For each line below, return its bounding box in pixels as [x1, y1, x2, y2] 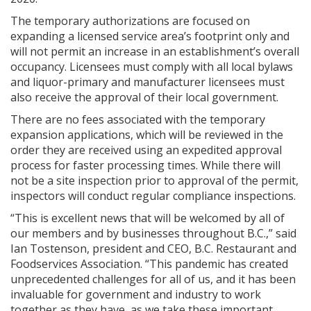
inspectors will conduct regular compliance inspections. [10, 187, 296, 203]
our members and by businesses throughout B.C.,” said [10, 225, 296, 241]
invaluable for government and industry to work [10, 286, 261, 302]
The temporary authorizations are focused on [10, 12, 250, 28]
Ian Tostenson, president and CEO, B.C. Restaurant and [10, 240, 296, 256]
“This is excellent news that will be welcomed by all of [10, 210, 285, 226]
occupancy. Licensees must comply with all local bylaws [10, 58, 293, 74]
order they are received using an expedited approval [10, 142, 282, 158]
